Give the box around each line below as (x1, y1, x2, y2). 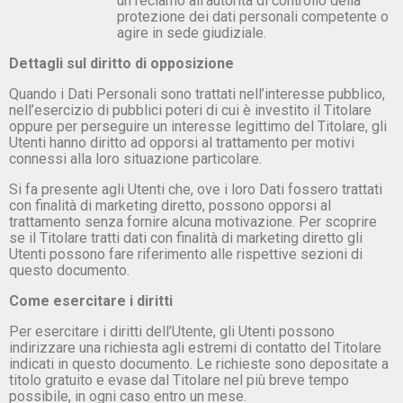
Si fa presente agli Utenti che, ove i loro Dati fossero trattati (9, 180, 382, 198)
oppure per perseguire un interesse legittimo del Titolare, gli (9, 117, 387, 135)
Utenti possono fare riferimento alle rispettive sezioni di (9, 245, 363, 263)
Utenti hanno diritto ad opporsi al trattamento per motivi (9, 133, 354, 151)
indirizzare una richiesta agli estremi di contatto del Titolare (9, 338, 381, 356)
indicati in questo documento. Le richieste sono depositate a (9, 354, 389, 372)
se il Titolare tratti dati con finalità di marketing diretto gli (9, 228, 363, 246)
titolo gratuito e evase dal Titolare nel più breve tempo (9, 371, 349, 389)
